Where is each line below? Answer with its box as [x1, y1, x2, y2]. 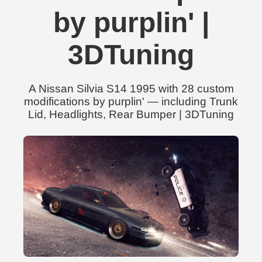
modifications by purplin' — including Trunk [24, 95, 238, 108]
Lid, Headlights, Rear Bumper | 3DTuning [28, 108, 234, 120]
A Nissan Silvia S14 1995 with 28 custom [28, 82, 234, 95]
